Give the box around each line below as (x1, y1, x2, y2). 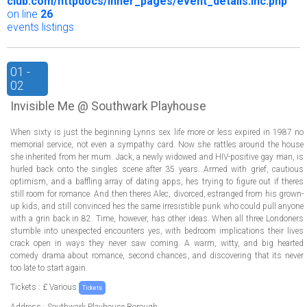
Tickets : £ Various (10, 282, 79, 292)
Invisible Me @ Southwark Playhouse (10, 99, 206, 113)
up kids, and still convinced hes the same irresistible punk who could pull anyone (10, 201, 304, 211)
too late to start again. (10, 263, 88, 273)
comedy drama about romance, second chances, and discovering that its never (10, 251, 304, 260)
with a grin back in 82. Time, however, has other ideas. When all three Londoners (10, 214, 304, 223)
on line (7, 8, 40, 21)
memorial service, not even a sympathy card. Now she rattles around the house (10, 140, 304, 149)
